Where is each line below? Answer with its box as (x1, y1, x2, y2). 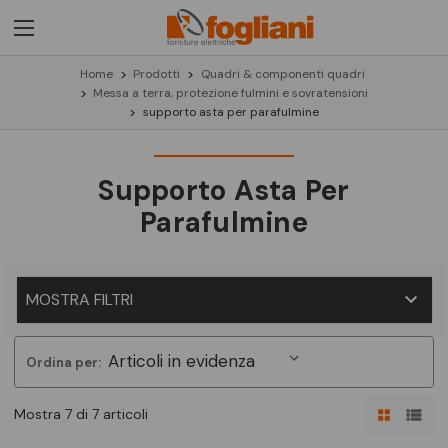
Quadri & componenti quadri (200, 65, 365, 82)
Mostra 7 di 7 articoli (14, 405, 148, 424)
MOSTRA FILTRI (25, 288, 133, 310)
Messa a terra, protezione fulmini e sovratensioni (93, 84, 369, 101)
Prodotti (133, 65, 181, 82)
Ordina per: (25, 354, 101, 372)
